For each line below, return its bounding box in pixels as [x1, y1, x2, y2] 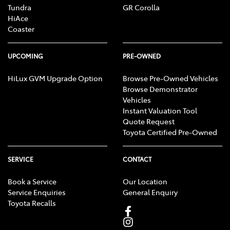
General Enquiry [123, 186, 178, 197]
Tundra [8, 2, 31, 12]
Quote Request [123, 116, 175, 126]
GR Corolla [123, 2, 160, 12]
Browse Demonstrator [123, 83, 198, 94]
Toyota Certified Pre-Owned [123, 126, 217, 137]
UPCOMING [8, 51, 43, 60]
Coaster [8, 23, 34, 34]
